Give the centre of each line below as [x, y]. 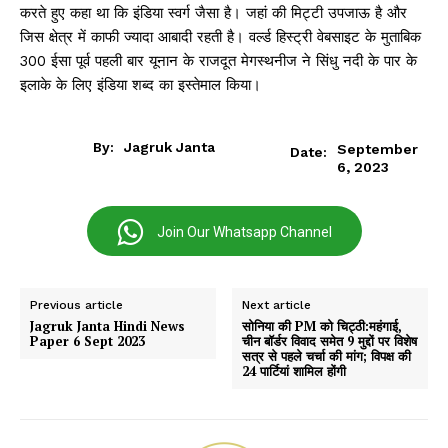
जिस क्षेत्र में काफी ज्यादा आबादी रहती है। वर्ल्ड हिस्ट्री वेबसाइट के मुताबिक [220, 37]
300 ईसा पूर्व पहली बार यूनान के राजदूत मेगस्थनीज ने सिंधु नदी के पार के [218, 61]
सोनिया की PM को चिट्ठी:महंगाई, [322, 326]
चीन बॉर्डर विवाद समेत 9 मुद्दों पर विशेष [330, 341]
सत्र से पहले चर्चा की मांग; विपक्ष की [327, 356]
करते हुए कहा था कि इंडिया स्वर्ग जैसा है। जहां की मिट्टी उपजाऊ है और [213, 13]
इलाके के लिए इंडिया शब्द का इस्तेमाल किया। [140, 85]
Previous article [76, 305]
